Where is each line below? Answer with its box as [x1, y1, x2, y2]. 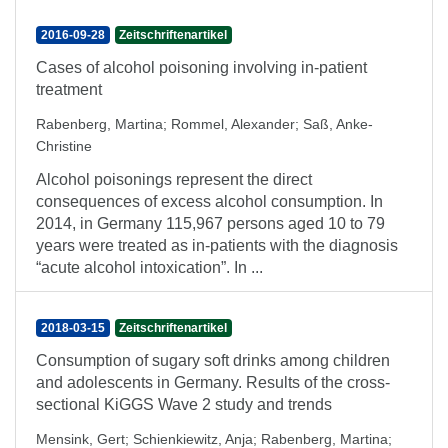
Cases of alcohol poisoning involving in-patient [36, 59, 367, 76]
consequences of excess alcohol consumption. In [36, 193, 383, 210]
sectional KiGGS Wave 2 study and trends [36, 396, 332, 413]
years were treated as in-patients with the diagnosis [36, 237, 398, 254]
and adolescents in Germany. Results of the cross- [36, 374, 390, 391]
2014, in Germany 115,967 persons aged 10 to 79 [36, 215, 385, 232]
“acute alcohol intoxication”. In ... [36, 259, 263, 276]
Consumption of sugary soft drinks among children [36, 352, 390, 369]
